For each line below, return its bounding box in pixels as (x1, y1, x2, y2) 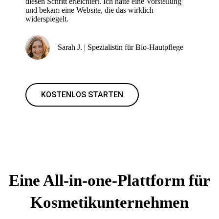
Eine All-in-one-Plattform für (9, 171, 210, 189)
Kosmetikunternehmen (30, 193, 189, 211)
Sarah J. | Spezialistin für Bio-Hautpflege (58, 43, 184, 51)
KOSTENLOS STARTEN (41, 89, 124, 99)
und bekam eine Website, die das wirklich (25, 5, 154, 14)
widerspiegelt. (25, 14, 69, 23)
